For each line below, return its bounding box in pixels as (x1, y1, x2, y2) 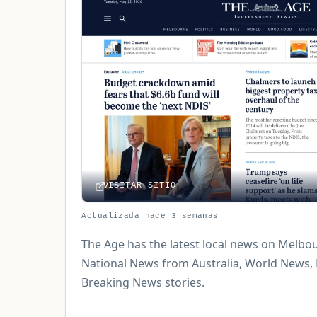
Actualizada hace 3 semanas (81, 212, 219, 221)
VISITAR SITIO (103, 180, 176, 190)
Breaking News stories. (81, 274, 205, 290)
